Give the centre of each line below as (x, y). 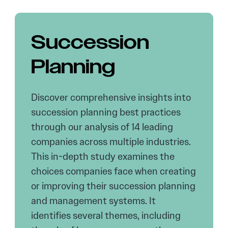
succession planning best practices (106, 112)
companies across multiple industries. (111, 142)
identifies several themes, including (106, 216)
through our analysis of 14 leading (102, 127)
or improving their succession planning (113, 186)
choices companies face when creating (114, 171)
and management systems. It (94, 201)
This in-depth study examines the (103, 156)
